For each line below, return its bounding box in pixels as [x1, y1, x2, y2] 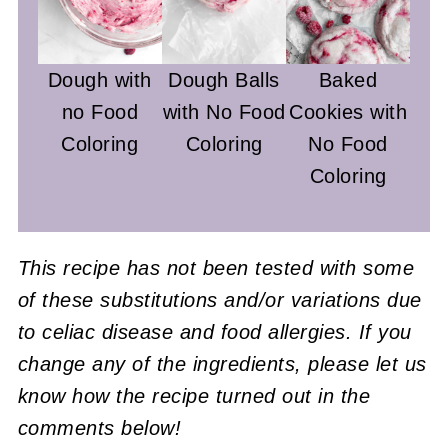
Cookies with [289, 100, 408, 123]
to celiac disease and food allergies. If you [17, 320, 412, 343]
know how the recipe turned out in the [17, 384, 371, 407]
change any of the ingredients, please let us [17, 352, 427, 375]
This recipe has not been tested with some [17, 256, 415, 279]
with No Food [162, 100, 286, 123]
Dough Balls [168, 68, 280, 91]
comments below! [17, 416, 182, 439]
